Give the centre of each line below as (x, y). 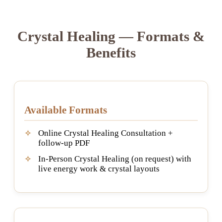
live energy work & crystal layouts (99, 168)
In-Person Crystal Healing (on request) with (115, 159)
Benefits (111, 52)
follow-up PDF (64, 143)
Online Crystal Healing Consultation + (106, 133)
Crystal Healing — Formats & (111, 36)
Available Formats (66, 110)
